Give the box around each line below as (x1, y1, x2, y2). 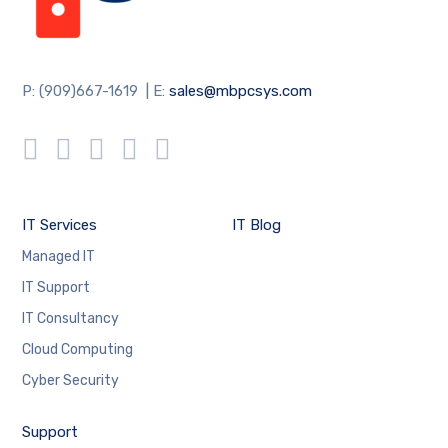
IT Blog (231, 215, 281, 234)
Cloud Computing (22, 340, 134, 358)
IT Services (22, 215, 98, 234)
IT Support (22, 278, 91, 296)
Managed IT (22, 247, 96, 265)
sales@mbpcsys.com (169, 81, 313, 100)
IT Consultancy (22, 309, 120, 327)
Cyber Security (22, 371, 120, 389)
